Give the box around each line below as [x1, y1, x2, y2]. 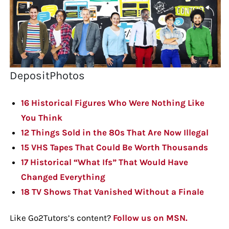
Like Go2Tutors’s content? [9, 213, 113, 223]
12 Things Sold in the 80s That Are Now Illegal [20, 127, 209, 138]
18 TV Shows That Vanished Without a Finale [20, 187, 204, 197]
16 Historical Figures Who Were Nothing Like [20, 98, 204, 108]
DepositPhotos [9, 69, 85, 83]
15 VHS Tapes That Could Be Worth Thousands [20, 142, 208, 153]
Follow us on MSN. [112, 213, 188, 223]
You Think [20, 112, 62, 123]
